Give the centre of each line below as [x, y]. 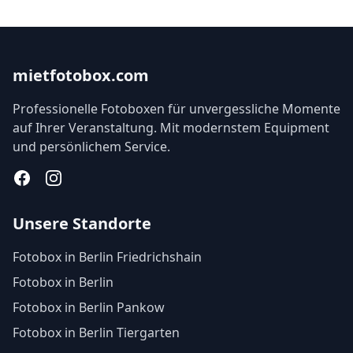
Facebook [41, 177]
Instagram [74, 177]
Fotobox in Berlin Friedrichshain [107, 257]
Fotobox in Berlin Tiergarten [96, 333]
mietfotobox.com [81, 75]
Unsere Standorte [82, 223]
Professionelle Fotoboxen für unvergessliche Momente [176, 109]
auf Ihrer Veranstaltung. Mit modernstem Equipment [171, 128]
